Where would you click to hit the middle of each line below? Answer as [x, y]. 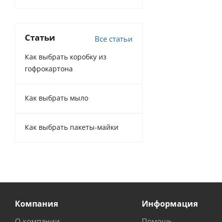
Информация [169, 204]
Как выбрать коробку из [66, 57]
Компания [36, 204]
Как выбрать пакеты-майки [72, 127]
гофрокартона [49, 69]
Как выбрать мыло [56, 98]
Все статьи [114, 39]
